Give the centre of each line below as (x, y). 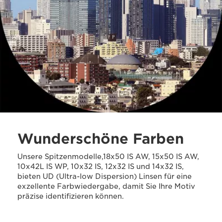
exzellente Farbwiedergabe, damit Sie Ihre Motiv (106, 186)
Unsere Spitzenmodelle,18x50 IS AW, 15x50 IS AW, (108, 157)
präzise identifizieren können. (71, 196)
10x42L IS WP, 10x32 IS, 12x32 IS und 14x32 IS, (101, 166)
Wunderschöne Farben (101, 139)
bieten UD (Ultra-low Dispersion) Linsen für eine (105, 176)
